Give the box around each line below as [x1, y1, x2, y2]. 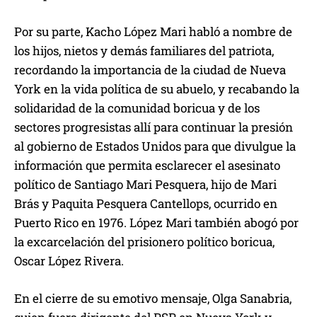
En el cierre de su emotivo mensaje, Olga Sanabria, [14, 289, 292, 306]
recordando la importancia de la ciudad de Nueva [14, 61, 286, 78]
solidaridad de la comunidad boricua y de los [14, 99, 260, 116]
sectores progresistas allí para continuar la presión [14, 118, 293, 135]
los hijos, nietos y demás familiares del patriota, [14, 42, 274, 59]
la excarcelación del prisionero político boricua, [14, 233, 275, 250]
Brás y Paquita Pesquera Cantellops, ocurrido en [14, 195, 277, 212]
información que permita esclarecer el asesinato [14, 156, 280, 173]
